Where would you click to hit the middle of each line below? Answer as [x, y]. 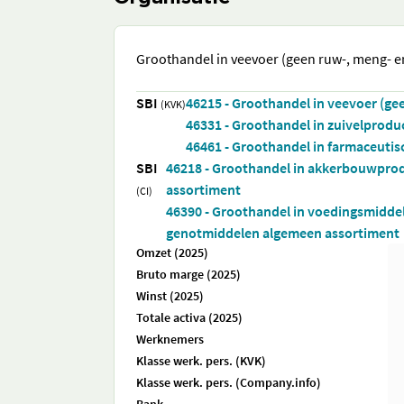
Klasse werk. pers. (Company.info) [229, 382]
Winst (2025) [170, 296]
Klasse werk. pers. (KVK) [201, 361]
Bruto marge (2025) [188, 274]
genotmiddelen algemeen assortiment [283, 233]
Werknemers [170, 339]
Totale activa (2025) [189, 317]
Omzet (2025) [172, 252]
